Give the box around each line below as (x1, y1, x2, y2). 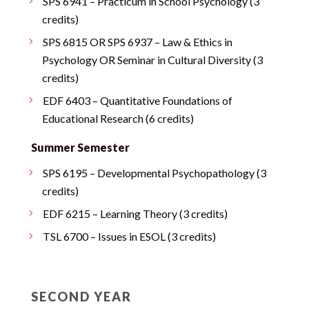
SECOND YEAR (30, 289, 132, 304)
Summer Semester (30, 141, 130, 154)
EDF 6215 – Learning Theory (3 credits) (42, 207, 228, 220)
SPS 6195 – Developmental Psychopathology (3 (42, 166, 266, 179)
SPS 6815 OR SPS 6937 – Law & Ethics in (42, 35, 232, 48)
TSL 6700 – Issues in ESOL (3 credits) (42, 230, 216, 243)
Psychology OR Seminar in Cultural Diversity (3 (41, 53, 263, 66)
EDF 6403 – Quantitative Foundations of (42, 94, 232, 107)
